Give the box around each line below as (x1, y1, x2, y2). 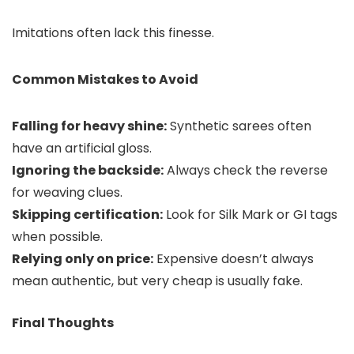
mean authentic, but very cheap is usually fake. (12, 272, 303, 291)
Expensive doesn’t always (153, 250, 314, 269)
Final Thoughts (12, 314, 114, 333)
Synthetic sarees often (167, 117, 311, 136)
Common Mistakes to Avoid (12, 70, 198, 89)
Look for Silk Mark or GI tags (163, 205, 337, 224)
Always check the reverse (164, 161, 328, 180)
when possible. (12, 228, 103, 247)
